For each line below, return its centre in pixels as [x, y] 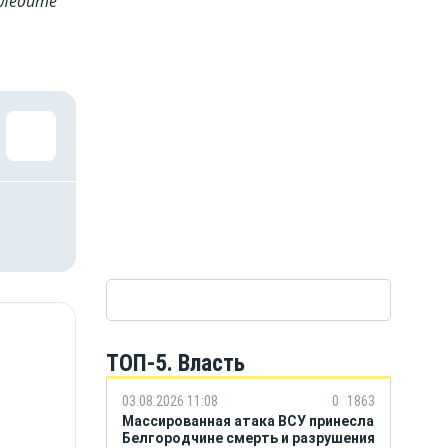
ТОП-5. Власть [175, 363]
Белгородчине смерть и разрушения [248, 437]
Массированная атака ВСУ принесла [248, 420]
